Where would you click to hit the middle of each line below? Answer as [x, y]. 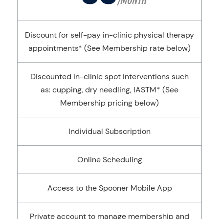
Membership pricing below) [109, 103]
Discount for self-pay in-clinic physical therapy [109, 35]
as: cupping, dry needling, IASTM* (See [109, 90]
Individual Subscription [109, 131]
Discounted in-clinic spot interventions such [109, 77]
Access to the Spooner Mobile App [109, 188]
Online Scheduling [109, 160]
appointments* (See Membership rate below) [109, 48]
